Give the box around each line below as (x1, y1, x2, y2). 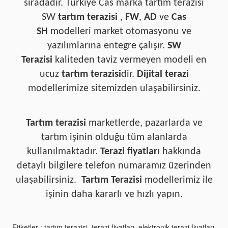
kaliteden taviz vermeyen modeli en (52, 55, 207, 65)
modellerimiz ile (141, 175, 213, 185)
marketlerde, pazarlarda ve (85, 118, 203, 128)
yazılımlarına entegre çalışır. (47, 41, 167, 51)
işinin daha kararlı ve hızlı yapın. (45, 189, 183, 199)
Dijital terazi (136, 69, 189, 79)
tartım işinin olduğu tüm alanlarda (41, 132, 187, 142)
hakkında (160, 147, 201, 157)
